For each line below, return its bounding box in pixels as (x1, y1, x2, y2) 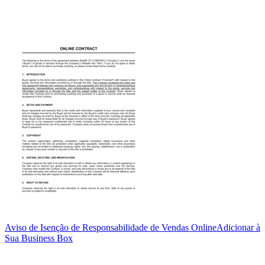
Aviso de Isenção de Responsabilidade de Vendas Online (5, 222, 216, 232)
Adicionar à (216, 222, 260, 232)
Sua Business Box (5, 232, 73, 243)
